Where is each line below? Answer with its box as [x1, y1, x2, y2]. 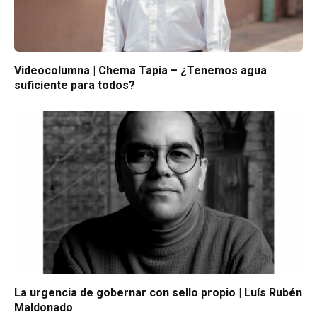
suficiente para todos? [14, 79, 135, 93]
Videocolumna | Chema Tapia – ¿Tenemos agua [14, 64, 267, 78]
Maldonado [14, 300, 73, 314]
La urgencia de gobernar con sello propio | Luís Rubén [14, 285, 302, 299]
